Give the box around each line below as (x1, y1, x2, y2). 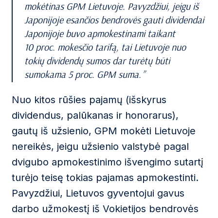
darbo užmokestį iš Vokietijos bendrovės (12, 203, 199, 215)
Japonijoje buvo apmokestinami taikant (24, 27, 175, 39)
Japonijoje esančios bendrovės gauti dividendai (24, 14, 204, 26)
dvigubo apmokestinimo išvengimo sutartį (12, 156, 203, 168)
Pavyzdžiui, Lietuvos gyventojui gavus (12, 187, 184, 199)
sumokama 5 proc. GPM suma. (24, 68, 141, 80)
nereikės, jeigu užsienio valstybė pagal (12, 141, 189, 152)
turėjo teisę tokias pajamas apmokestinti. (12, 172, 199, 183)
